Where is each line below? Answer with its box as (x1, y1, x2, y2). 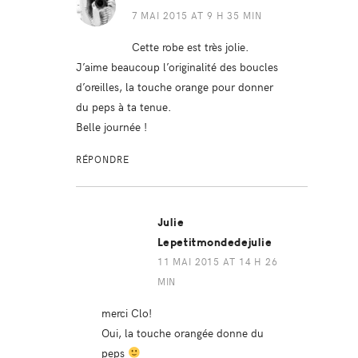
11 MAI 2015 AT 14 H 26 (157, 254, 278, 268)
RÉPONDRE (75, 152, 129, 165)
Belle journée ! (75, 117, 147, 134)
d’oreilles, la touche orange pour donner (75, 78, 273, 94)
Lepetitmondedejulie (157, 235, 272, 249)
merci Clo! (101, 304, 152, 320)
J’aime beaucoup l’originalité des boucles (75, 58, 278, 74)
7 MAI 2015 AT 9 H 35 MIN (131, 8, 262, 22)
